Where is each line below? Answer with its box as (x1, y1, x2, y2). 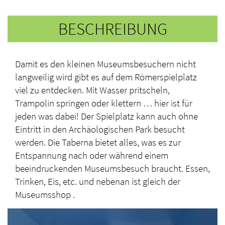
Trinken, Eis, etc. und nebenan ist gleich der (15, 175, 180, 187)
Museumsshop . (15, 188, 75, 200)
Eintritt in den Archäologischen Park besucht (15, 123, 185, 135)
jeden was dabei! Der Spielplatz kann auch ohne (15, 109, 198, 122)
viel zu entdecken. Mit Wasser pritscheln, (15, 83, 170, 96)
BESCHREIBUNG (58, 18, 167, 39)
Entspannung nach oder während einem (15, 149, 168, 161)
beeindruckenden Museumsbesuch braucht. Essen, (15, 162, 210, 174)
